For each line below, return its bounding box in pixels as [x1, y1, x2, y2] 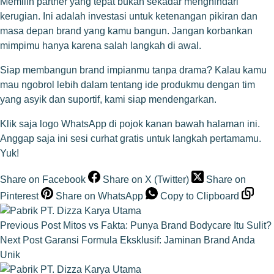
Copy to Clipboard [160, 190, 239, 201]
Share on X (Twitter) [103, 174, 189, 185]
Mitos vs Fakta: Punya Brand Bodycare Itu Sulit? [63, 220, 272, 231]
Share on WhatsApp [56, 190, 143, 201]
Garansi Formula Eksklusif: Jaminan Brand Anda [45, 234, 255, 245]
